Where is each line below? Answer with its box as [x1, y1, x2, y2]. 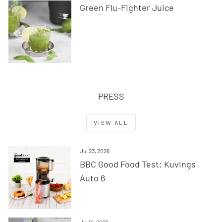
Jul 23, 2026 [79, 147, 110, 155]
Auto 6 [79, 172, 105, 184]
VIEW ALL [93, 119, 129, 126]
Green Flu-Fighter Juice [79, 1, 174, 13]
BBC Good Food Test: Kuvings [79, 159, 196, 170]
